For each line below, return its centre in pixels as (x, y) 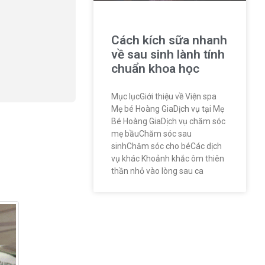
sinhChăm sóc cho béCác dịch (166, 146)
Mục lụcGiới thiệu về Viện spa (164, 96)
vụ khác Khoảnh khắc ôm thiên (167, 158)
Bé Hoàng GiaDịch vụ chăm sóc (168, 121)
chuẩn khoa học (155, 68)
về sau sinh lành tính (168, 54)
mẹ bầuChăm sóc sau (151, 133)
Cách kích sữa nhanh (169, 40)
